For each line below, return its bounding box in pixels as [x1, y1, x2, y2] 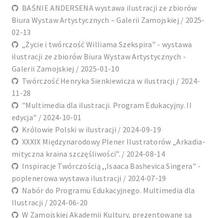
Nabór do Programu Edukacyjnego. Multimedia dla [18, 185, 195, 196]
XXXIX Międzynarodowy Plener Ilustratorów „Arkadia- [18, 137, 205, 147]
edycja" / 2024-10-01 [12, 112, 82, 123]
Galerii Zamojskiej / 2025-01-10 [12, 64, 119, 74]
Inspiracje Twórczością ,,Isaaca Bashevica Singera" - [18, 161, 201, 171]
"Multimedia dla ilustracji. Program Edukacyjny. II [18, 100, 192, 110]
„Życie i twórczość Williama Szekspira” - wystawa [18, 39, 192, 50]
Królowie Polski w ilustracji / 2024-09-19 [18, 125, 162, 135]
